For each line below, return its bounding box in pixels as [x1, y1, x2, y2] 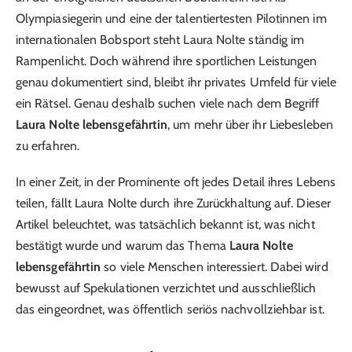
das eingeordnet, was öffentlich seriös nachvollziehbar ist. [16, 301, 324, 317]
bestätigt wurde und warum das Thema [16, 237, 229, 253]
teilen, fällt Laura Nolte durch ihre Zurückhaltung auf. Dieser [16, 195, 331, 211]
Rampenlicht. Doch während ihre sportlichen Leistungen [16, 53, 317, 68]
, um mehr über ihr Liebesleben [167, 116, 334, 132]
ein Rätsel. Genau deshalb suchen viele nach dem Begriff [16, 95, 320, 111]
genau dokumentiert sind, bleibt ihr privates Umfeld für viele [16, 74, 336, 90]
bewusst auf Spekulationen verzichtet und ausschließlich [16, 280, 317, 295]
